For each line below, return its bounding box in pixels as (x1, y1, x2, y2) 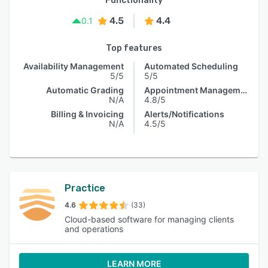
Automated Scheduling (144, 61, 238, 71)
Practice (65, 182, 105, 194)
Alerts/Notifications (144, 109, 224, 119)
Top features (106, 43, 162, 53)
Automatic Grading (46, 85, 124, 95)
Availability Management (23, 61, 124, 71)
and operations (65, 224, 123, 234)
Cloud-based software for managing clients (65, 214, 234, 224)
